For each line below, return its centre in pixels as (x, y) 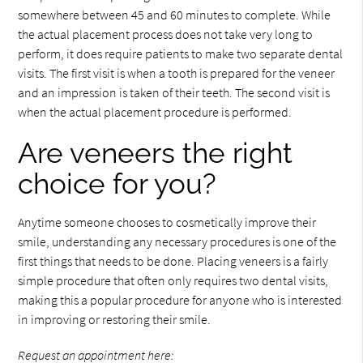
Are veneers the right (156, 153)
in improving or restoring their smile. (115, 320)
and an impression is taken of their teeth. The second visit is (174, 93)
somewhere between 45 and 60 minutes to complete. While (175, 15)
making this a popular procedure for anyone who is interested (180, 300)
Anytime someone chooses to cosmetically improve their (167, 222)
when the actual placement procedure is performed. (155, 112)
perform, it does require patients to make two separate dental (181, 54)
